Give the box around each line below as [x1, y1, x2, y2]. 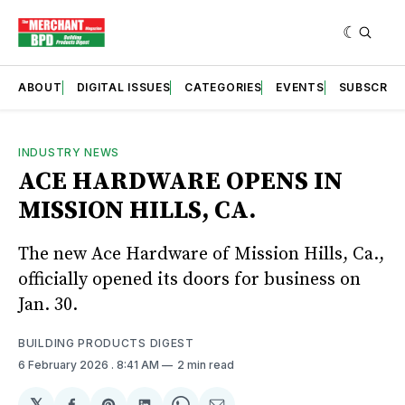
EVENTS [276, 80, 325, 94]
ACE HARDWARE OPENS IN [18, 165, 343, 197]
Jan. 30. [18, 293, 78, 316]
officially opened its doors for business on [18, 268, 361, 291]
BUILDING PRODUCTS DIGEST [18, 335, 194, 350]
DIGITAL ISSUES [76, 80, 171, 94]
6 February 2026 [18, 357, 111, 372]
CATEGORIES [184, 80, 262, 94]
